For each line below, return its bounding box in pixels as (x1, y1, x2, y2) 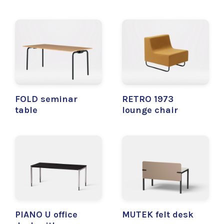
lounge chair (122, 104, 178, 115)
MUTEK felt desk (122, 209, 193, 220)
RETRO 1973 (122, 93, 173, 104)
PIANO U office (15, 209, 77, 220)
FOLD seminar (15, 93, 77, 104)
